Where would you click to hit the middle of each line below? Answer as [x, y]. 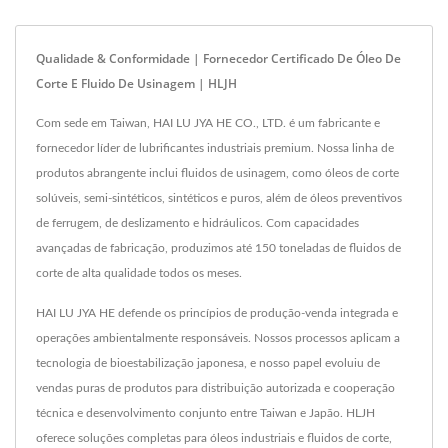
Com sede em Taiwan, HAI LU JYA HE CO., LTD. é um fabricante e [208, 123]
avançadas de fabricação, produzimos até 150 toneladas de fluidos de [218, 248]
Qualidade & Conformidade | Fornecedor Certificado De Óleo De [218, 59]
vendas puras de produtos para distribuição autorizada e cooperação [215, 388]
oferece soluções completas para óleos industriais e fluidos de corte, [214, 438]
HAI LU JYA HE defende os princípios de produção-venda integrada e [217, 313]
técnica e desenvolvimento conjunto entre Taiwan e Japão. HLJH [205, 413]
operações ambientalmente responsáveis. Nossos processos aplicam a [218, 338]
